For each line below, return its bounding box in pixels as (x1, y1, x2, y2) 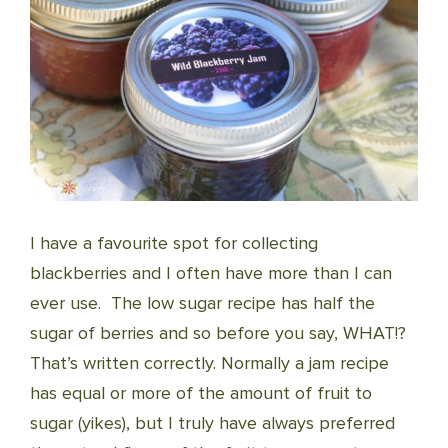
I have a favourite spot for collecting (30, 232, 318, 255)
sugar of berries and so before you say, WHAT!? (30, 322, 406, 345)
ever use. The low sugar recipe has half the (30, 292, 375, 315)
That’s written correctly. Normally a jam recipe (30, 352, 389, 375)
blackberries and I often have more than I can (30, 262, 392, 285)
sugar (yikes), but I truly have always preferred (30, 412, 395, 435)
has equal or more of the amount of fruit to (30, 382, 372, 405)
